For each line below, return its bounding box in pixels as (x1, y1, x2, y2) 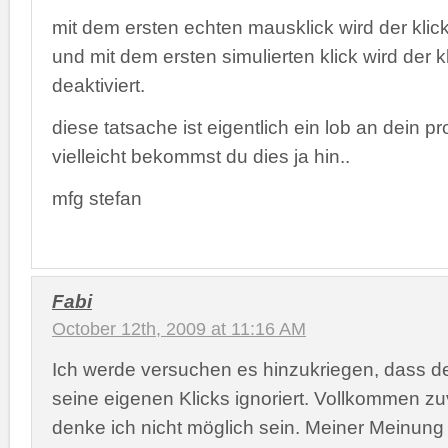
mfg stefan (52, 187, 142, 209)
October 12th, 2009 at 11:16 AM (52, 318, 306, 339)
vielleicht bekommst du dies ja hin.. (52, 145, 350, 167)
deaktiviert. (52, 74, 145, 96)
